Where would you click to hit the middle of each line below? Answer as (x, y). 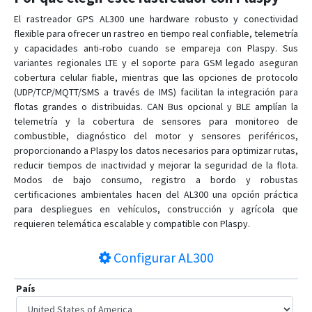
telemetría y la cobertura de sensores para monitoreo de (156, 121)
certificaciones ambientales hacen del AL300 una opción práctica (156, 194)
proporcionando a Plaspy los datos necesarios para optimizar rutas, (156, 150)
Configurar (144, 257)
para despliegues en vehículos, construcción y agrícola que (156, 209)
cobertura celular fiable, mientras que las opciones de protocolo (156, 77)
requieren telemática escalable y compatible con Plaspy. (132, 224)
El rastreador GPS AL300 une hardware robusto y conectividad (156, 19)
